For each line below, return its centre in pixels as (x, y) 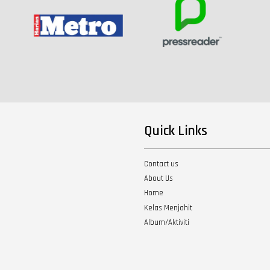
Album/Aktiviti (167, 222)
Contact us (161, 164)
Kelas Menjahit (168, 208)
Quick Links (176, 131)
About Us (159, 179)
